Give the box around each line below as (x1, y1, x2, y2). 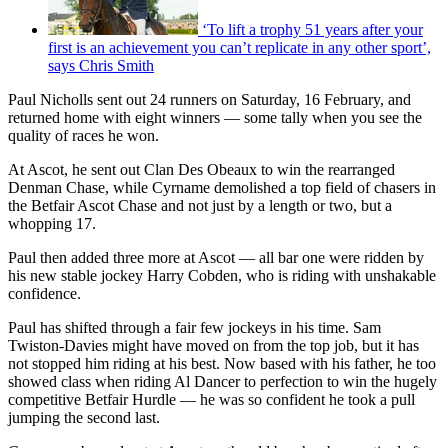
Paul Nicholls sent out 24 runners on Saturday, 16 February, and (8, 91, 411, 109)
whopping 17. (8, 215, 96, 233)
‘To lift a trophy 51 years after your (202, 21, 423, 39)
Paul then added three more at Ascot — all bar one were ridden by (8, 249, 424, 267)
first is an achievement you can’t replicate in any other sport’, (48, 39, 431, 57)
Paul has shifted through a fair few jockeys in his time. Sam (8, 319, 381, 337)
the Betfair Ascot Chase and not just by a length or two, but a (8, 197, 392, 215)
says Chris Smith (48, 57, 154, 75)
